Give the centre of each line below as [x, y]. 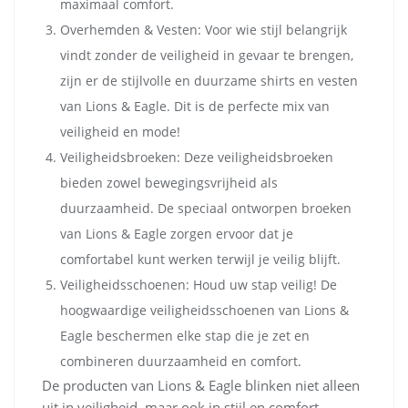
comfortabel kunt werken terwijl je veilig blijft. [200, 259]
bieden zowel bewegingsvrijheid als [169, 182]
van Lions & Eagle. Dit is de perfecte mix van [195, 106]
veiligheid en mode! [120, 131]
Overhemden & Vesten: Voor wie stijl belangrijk [204, 29]
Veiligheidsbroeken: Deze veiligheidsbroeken [197, 157]
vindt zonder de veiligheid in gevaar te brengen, [207, 55]
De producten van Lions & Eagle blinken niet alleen [201, 385]
